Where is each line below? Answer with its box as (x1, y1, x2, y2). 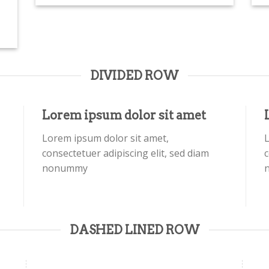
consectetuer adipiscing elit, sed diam (42, 146, 209, 160)
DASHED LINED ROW (69, 222, 200, 237)
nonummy (42, 161, 88, 175)
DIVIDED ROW (90, 68, 179, 83)
